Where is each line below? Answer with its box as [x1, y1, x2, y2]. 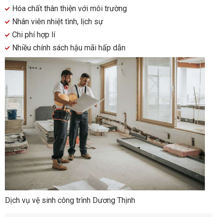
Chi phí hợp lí [12, 30, 55, 40]
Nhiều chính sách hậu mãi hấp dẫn [12, 43, 125, 53]
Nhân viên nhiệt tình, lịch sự [12, 17, 103, 27]
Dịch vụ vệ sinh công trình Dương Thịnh [5, 195, 135, 205]
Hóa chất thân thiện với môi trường [12, 4, 127, 14]
